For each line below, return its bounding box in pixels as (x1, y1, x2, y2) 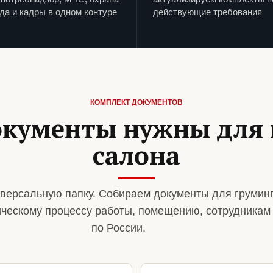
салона (93, 138, 180, 172)
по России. (91, 222, 146, 235)
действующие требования (153, 7, 262, 18)
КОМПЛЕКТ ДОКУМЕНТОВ (90, 98, 183, 107)
